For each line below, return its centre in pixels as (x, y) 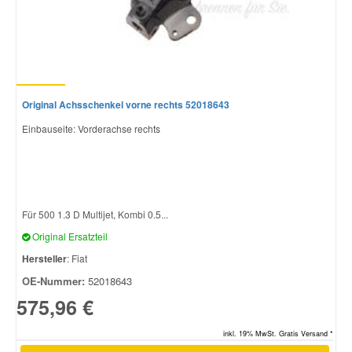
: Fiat (77, 258)
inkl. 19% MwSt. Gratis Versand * (278, 334)
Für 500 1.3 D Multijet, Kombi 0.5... (95, 214)
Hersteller (44, 258)
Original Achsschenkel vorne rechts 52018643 (126, 104)
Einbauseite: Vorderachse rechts (91, 128)
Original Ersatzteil (69, 236)
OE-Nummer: (53, 280)
